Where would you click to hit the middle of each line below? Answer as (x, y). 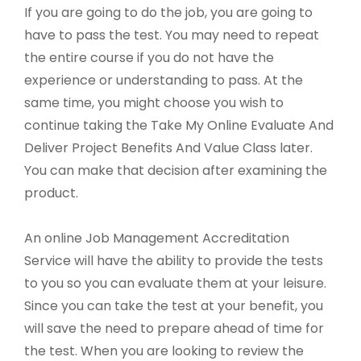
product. (51, 193)
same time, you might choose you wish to (154, 103)
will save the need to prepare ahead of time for (174, 329)
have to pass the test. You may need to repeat (172, 35)
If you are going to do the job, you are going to (168, 13)
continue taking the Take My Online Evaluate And (179, 126)
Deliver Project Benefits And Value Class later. (168, 148)
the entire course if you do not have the (149, 58)
